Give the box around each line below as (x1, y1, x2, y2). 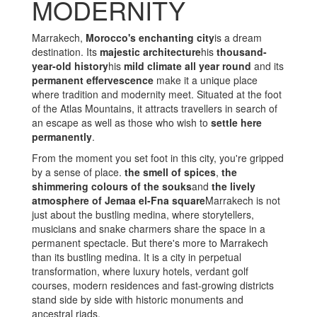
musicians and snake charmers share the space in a (32, 221, 265, 236)
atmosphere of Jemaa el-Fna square (32, 193, 205, 207)
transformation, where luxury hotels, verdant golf (32, 264, 248, 278)
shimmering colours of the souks (32, 179, 192, 193)
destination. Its (32, 45, 100, 59)
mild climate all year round (124, 59, 251, 73)
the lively (212, 179, 255, 193)
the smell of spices (125, 165, 216, 179)
